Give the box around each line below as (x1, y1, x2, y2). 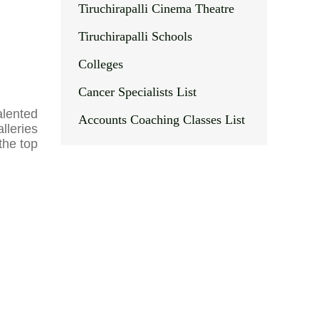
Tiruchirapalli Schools (78, 29, 192, 43)
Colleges (78, 57, 123, 71)
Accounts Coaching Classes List (78, 113, 245, 127)
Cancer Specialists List (78, 85, 197, 99)
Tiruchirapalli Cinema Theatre (78, 1, 234, 16)
